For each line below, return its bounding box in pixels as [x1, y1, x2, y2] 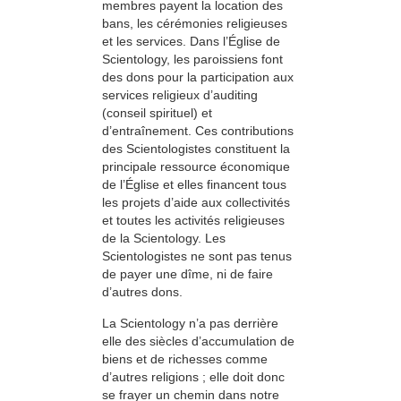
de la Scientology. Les [102, 231, 226, 246]
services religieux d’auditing [102, 88, 258, 103]
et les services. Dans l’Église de [102, 34, 280, 49]
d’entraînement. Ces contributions [102, 124, 294, 139]
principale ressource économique [102, 159, 290, 175]
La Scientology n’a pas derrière [102, 315, 278, 330]
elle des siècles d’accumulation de [102, 333, 294, 348]
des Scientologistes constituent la [102, 141, 290, 157]
